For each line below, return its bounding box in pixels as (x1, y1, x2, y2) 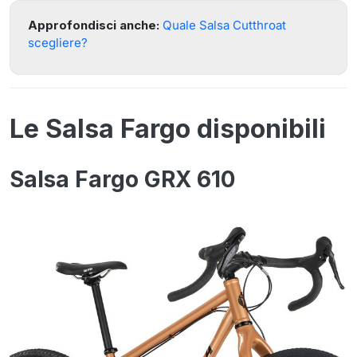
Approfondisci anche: (28, 18, 159, 33)
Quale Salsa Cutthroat (163, 18, 286, 33)
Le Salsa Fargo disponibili (10, 113, 326, 144)
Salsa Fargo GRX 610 (10, 166, 235, 193)
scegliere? (28, 35, 88, 50)
